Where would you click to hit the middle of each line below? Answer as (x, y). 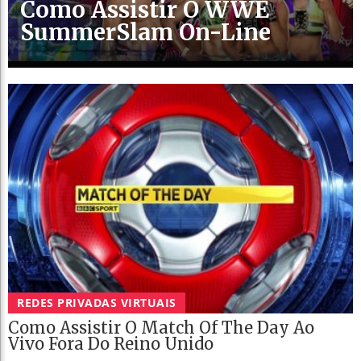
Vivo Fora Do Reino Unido (111, 343)
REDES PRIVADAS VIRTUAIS (97, 302)
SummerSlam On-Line (145, 32)
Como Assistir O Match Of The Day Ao (161, 327)
